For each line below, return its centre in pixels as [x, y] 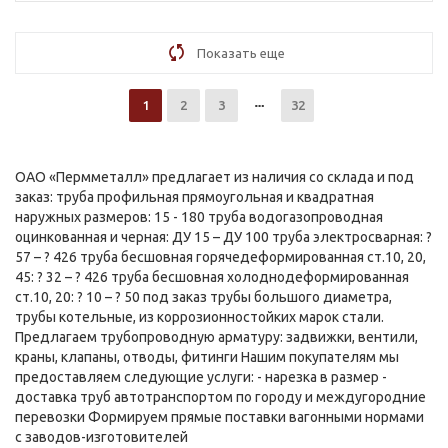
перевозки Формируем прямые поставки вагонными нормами [219, 417]
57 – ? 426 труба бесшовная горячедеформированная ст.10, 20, [220, 257]
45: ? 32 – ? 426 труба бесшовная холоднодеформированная [212, 277]
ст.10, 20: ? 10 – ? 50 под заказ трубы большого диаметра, [203, 297]
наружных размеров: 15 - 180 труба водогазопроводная [199, 217]
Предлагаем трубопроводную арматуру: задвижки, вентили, [216, 337]
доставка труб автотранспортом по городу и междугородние [220, 397]
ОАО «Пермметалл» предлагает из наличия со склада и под [214, 177]
